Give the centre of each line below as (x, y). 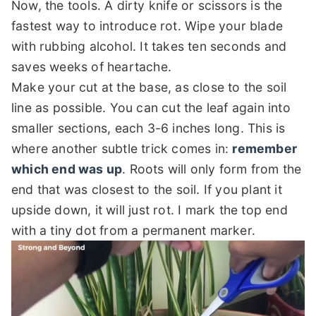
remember (265, 148)
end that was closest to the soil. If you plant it (147, 189)
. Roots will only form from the (212, 169)
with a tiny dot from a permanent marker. (134, 230)
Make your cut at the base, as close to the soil (149, 87)
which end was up (67, 169)
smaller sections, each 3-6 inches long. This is (148, 128)
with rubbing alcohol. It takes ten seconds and (149, 46)
